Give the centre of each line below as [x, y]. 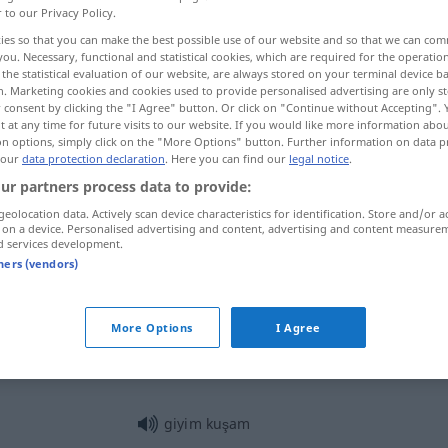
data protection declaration [93, 158]
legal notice [319, 158]
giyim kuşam [207, 423]
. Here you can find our [227, 158]
